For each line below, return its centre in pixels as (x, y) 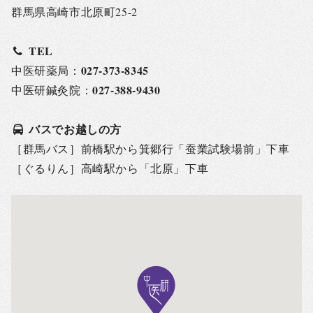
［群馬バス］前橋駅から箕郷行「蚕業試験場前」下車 (151, 149)
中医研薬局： (46, 71)
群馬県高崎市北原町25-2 (74, 12)
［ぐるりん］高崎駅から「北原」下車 (110, 168)
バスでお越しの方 (75, 129)
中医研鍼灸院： (52, 90)
